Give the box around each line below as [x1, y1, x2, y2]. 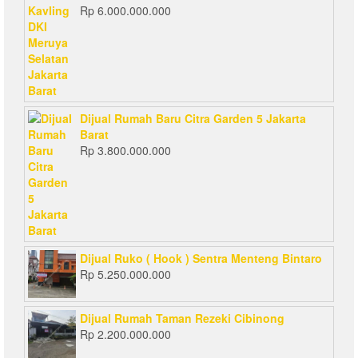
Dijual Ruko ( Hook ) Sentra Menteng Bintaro [80, 249, 322, 266]
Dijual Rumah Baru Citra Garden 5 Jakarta [80, 109, 306, 126]
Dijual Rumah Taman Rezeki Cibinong [80, 309, 284, 326]
